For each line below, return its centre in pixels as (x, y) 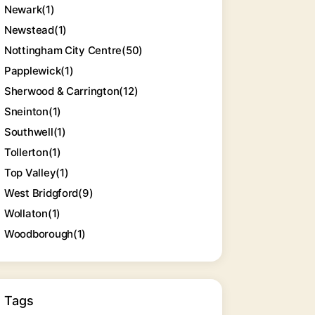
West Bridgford (41, 193)
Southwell (29, 132)
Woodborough (39, 234)
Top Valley (30, 173)
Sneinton (26, 111)
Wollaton (26, 213)
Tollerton (26, 152)
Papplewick (33, 71)
